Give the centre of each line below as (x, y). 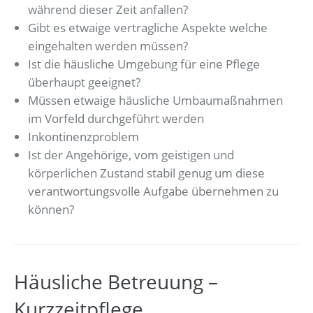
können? (51, 210)
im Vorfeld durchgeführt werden (116, 119)
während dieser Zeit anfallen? (108, 10)
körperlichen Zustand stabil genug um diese (146, 173)
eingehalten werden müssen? (108, 46)
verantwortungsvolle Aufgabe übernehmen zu (153, 191)
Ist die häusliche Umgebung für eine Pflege (144, 64)
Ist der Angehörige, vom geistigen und (131, 155)
